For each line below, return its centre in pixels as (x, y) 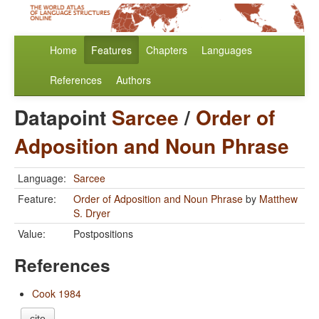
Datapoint (63, 117)
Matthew (278, 199)
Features (111, 50)
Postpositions (103, 234)
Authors (134, 80)
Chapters (167, 50)
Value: (32, 234)
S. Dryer (92, 213)
